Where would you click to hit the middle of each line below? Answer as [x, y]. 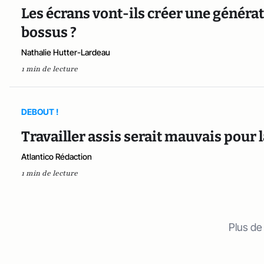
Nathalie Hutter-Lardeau [66, 52]
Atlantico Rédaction [57, 156]
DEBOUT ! [40, 111]
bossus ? [49, 32]
